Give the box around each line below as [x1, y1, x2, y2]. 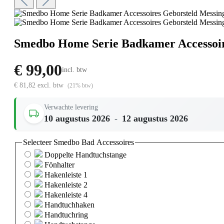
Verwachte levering [44, 103, 98, 111]
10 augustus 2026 [44, 113, 112, 123]
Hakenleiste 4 [44, 190, 87, 199]
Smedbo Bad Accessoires [53, 137, 134, 146]
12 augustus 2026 [119, 113, 188, 123]
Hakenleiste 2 [44, 180, 87, 189]
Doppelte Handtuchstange [44, 150, 126, 159]
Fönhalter [44, 160, 74, 169]
